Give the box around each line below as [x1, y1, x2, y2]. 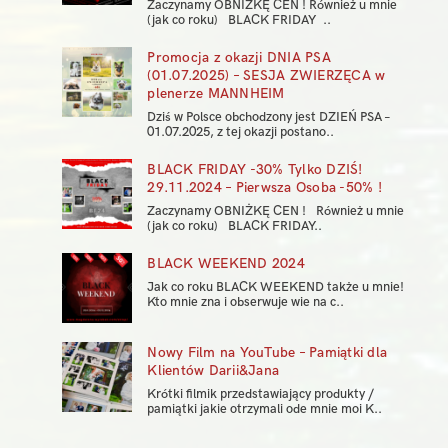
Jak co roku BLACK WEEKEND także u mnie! [147, 279, 412, 296]
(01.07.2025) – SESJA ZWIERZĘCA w [147, 67, 386, 85]
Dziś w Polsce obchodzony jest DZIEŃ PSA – [147, 109, 391, 126]
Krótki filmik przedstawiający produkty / [147, 386, 375, 403]
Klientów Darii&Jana [147, 362, 280, 380]
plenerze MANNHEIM [147, 85, 285, 103]
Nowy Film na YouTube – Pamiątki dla [147, 344, 388, 362]
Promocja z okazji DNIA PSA [147, 49, 331, 67]
